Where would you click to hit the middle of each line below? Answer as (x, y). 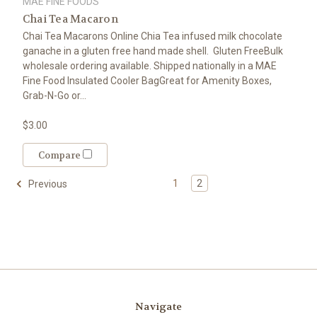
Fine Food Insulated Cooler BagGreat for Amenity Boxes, (147, 81)
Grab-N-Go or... (54, 96)
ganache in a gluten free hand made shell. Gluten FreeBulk (152, 51)
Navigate (158, 307)
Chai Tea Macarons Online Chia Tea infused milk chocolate (152, 36)
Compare (60, 156)
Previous (47, 184)
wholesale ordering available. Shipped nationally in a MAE (149, 66)
